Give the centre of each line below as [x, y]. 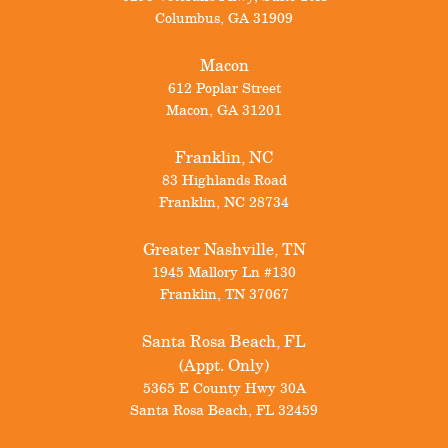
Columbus [187, 17]
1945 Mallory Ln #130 [224, 271]
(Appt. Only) [224, 365]
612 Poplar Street [224, 87]
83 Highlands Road [224, 179]
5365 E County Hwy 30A [224, 387]
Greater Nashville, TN [224, 249]
